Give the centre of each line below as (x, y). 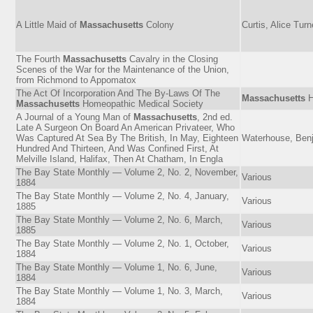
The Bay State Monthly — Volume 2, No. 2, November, (127, 172)
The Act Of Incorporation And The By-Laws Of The (118, 93)
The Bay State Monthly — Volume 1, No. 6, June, (117, 267)
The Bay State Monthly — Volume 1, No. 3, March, (119, 291)
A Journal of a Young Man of (75, 117)
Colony (159, 24)
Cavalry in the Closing (172, 59)
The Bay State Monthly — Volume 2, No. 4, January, (123, 196)
